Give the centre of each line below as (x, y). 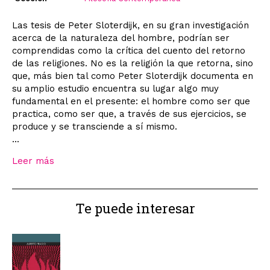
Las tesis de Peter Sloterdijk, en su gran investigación (130, 25)
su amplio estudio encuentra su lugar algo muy (115, 88)
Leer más (33, 161)
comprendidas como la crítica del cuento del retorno (129, 50)
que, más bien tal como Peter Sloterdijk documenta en (133, 76)
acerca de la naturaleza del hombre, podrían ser (121, 38)
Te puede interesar (135, 208)
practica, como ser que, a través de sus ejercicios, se (129, 114)
